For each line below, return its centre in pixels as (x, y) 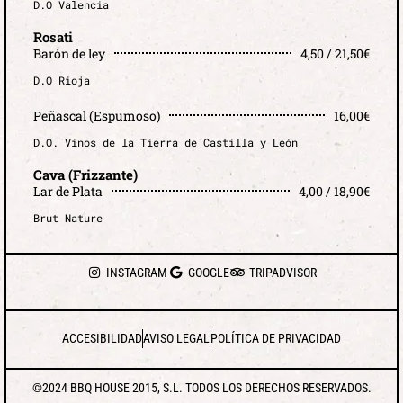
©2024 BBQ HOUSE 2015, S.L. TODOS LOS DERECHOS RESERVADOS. (201, 387)
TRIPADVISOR (283, 272)
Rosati (53, 36)
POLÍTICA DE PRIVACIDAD (275, 338)
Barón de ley (69, 53)
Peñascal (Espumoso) (97, 115)
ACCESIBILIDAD (102, 338)
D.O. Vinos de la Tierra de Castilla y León (166, 142)
